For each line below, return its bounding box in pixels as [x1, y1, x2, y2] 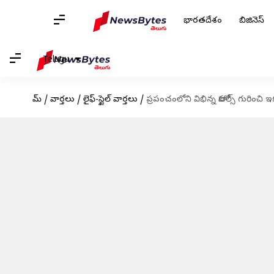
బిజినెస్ [239, 15, 264, 27]
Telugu [43, 54, 69, 66]
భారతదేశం [183, 15, 222, 27]
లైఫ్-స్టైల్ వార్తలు [83, 94, 138, 106]
